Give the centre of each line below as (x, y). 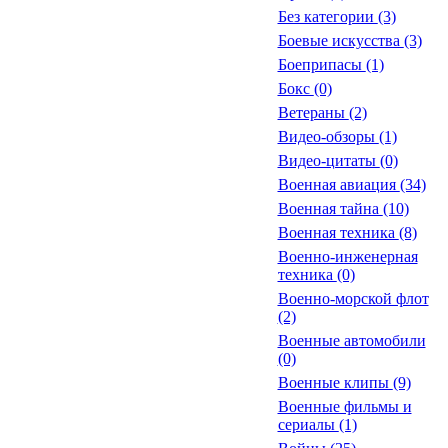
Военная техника (338, 232)
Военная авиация (338, 184)
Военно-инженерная (347, 256)
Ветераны (313, 112)
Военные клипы (335, 382)
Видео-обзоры (328, 136)
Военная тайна (330, 208)
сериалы (308, 424)
